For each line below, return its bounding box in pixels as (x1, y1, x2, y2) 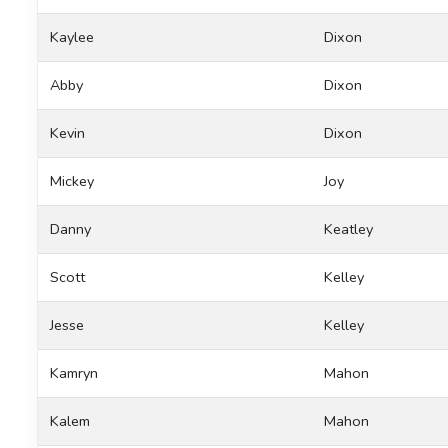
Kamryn (50, 362, 98, 383)
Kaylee (50, 26, 94, 47)
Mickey (50, 170, 94, 191)
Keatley (324, 218, 373, 239)
